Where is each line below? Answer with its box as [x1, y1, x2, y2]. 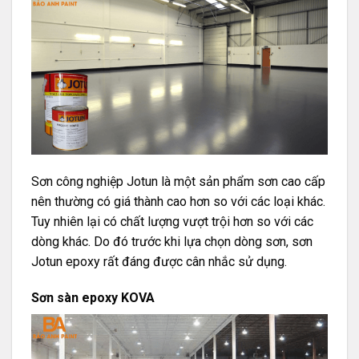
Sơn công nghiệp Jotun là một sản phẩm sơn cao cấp [31, 173, 325, 189]
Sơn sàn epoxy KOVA [31, 290, 155, 306]
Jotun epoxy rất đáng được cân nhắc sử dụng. [31, 253, 287, 269]
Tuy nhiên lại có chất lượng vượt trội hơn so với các [31, 213, 313, 229]
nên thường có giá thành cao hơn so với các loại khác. [31, 193, 325, 209]
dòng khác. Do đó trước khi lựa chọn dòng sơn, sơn [31, 233, 313, 249]
